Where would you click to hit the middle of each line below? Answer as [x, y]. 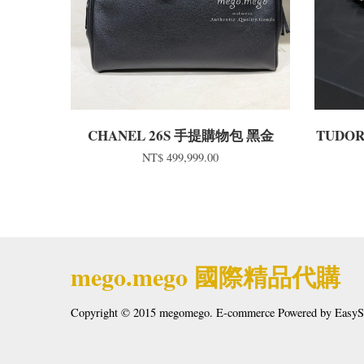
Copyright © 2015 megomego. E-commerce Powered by [203, 313]
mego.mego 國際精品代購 [206, 277]
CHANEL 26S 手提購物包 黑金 [180, 136]
